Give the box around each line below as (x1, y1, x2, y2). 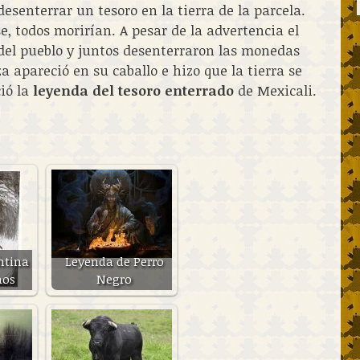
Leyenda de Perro (64, 253, 164, 269)
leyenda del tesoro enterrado (33, 80, 234, 100)
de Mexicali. (234, 80, 317, 100)
